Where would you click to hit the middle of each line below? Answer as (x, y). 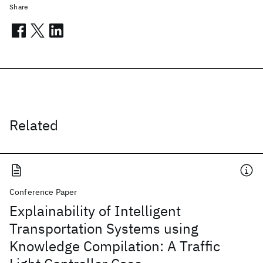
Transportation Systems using (104, 228)
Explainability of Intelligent (95, 211)
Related (34, 125)
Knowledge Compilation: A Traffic (115, 246)
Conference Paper (43, 192)
